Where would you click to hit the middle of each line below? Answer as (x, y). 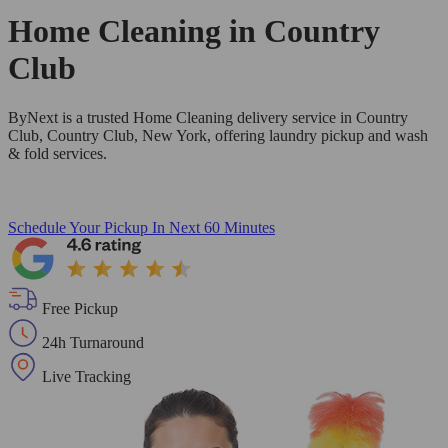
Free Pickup (80, 308)
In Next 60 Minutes (213, 227)
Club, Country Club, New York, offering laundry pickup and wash (218, 135)
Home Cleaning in (136, 31)
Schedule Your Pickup (78, 227)
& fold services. (57, 153)
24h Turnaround (93, 342)
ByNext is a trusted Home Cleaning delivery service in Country (208, 117)
